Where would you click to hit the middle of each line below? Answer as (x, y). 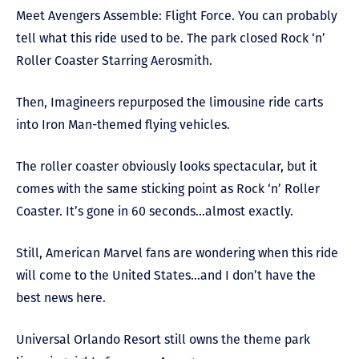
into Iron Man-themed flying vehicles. (123, 125)
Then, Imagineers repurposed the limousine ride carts (169, 102)
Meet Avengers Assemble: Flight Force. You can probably (177, 16)
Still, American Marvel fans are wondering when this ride (177, 253)
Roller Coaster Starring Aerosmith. (114, 61)
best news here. (61, 298)
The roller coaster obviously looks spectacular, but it (167, 166)
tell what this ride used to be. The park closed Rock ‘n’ (171, 38)
